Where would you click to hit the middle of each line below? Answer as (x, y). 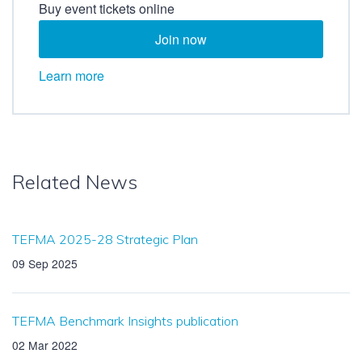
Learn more (72, 76)
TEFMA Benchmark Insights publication (125, 321)
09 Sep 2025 (45, 264)
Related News (75, 182)
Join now (181, 39)
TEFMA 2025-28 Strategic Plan (105, 240)
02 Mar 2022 (45, 345)
